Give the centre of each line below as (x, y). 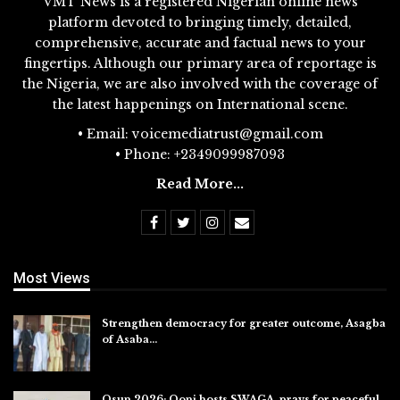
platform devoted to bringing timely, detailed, (200, 22)
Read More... (200, 183)
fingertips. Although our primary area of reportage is (200, 63)
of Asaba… (129, 339)
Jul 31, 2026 (127, 356)
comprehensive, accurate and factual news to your (200, 42)
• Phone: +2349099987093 (200, 154)
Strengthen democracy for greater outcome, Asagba (244, 323)
